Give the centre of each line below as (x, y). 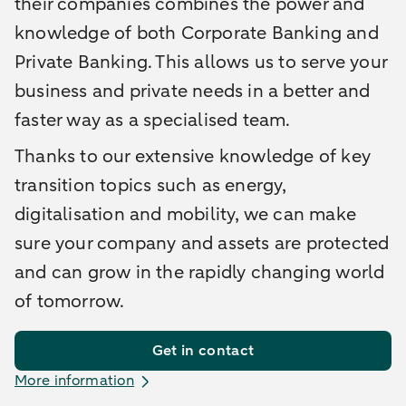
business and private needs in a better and (193, 92)
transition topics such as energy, (150, 186)
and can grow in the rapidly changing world (200, 273)
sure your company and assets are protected (202, 244)
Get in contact (203, 351)
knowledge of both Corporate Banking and (197, 34)
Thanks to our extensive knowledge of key (193, 157)
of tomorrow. (70, 302)
